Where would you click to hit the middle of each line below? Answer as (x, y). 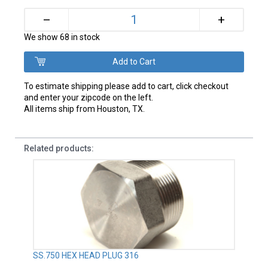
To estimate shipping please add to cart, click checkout (127, 86)
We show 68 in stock (62, 37)
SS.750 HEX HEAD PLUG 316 (86, 256)
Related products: (59, 148)
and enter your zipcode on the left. (89, 97)
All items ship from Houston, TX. (85, 109)
